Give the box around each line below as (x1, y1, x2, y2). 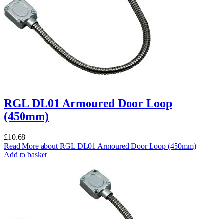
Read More (4, 141, 39, 150)
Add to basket (4, 150, 47, 159)
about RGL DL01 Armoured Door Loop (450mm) (39, 141, 196, 150)
